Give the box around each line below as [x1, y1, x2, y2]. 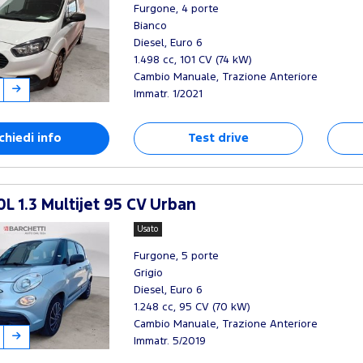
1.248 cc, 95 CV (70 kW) [133, 301, 250, 312]
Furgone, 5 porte [133, 250, 219, 261]
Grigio [133, 267, 163, 278]
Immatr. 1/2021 [133, 89, 203, 99]
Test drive [187, 132, 249, 143]
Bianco [133, 21, 167, 31]
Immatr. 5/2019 [133, 335, 206, 346]
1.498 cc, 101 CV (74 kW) [133, 55, 252, 65]
